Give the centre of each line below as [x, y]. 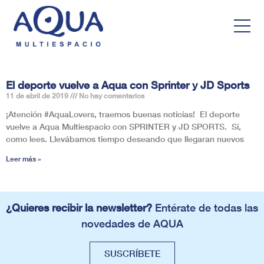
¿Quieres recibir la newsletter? [79, 208]
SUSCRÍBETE [132, 253]
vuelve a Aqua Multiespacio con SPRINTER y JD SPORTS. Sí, [123, 126]
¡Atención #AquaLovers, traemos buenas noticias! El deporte [123, 114]
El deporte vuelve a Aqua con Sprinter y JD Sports [128, 85]
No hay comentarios [111, 95]
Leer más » [24, 159]
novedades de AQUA [132, 224]
